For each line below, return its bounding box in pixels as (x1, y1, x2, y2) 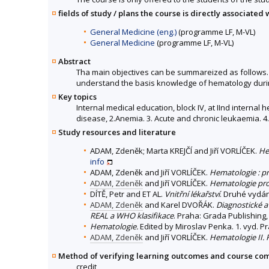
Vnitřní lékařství (165, 189, 220, 200)
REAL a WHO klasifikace (90, 210, 174, 222)
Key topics (58, 91, 97, 103)
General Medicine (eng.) (90, 26, 177, 37)
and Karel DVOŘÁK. (143, 199, 216, 211)
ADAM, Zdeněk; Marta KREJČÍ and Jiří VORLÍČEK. (90, 145, 259, 157)
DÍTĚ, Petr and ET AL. (90, 189, 165, 200)
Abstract (58, 56, 91, 67)
